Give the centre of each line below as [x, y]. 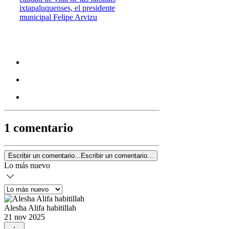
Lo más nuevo [27, 165]
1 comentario [39, 128]
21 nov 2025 [25, 217]
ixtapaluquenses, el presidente [67, 8]
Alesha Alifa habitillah [40, 208]
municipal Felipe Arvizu [58, 17]
